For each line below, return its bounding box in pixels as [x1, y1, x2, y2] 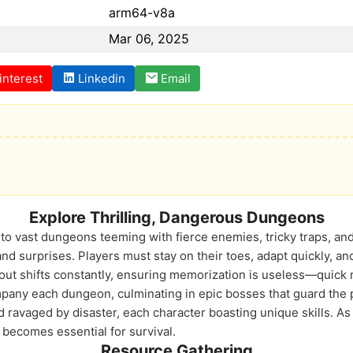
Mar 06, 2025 [109, 31, 189, 46]
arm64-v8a [109, 5, 175, 20]
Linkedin [78, 71, 125, 86]
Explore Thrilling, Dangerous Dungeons [28, 208, 325, 227]
